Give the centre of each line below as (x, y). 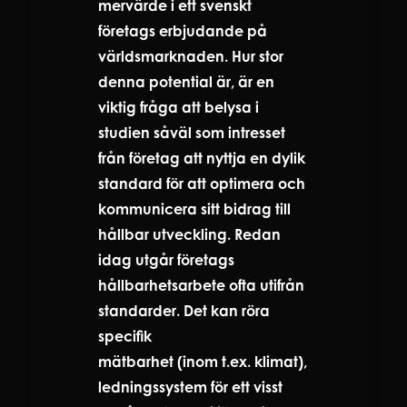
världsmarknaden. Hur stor (191, 56)
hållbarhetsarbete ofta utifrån (201, 285)
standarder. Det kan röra (184, 310)
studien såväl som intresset (192, 132)
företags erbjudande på (183, 30)
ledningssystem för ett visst (190, 387)
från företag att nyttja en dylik (202, 158)
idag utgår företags (166, 259)
